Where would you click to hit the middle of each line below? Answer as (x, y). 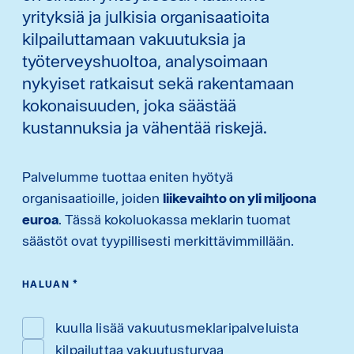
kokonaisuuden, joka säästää (129, 105)
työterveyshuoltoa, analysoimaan (145, 61)
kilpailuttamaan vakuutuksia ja (134, 39)
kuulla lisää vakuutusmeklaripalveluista (177, 328)
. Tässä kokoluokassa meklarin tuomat (175, 220)
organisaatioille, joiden (92, 198)
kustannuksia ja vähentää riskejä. (145, 128)
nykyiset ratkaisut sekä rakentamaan (158, 83)
